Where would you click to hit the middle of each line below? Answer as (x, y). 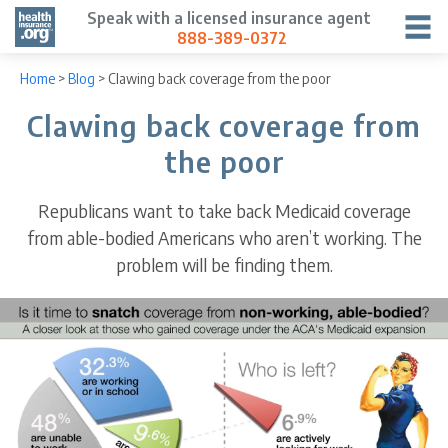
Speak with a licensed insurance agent (229, 18)
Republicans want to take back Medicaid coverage (224, 211)
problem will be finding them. (224, 265)
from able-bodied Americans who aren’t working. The (224, 238)
